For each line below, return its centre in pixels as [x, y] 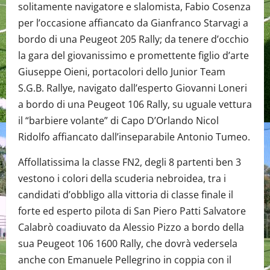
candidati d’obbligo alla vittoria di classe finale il [126, 194]
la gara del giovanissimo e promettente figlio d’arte [133, 55]
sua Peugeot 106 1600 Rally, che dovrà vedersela [128, 243]
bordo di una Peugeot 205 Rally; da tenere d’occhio [133, 39]
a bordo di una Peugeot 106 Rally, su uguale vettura [135, 104]
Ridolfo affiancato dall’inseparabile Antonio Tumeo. [134, 137]
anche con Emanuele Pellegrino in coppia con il [125, 259]
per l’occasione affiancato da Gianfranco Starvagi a [133, 23]
